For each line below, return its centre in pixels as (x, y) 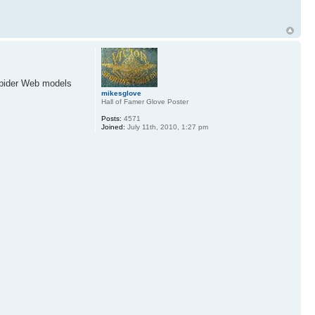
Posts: (111, 118)
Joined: (113, 127)
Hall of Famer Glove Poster (144, 101)
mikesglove (121, 93)
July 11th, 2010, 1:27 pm (166, 127)
